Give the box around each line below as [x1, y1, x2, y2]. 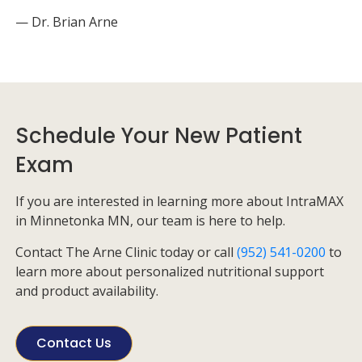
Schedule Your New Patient [15, 121, 302, 150]
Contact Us [36, 334, 112, 352]
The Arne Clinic [65, 243, 157, 261]
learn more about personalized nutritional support [15, 263, 324, 280]
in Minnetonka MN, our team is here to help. [15, 212, 285, 229]
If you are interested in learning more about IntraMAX [15, 192, 343, 210]
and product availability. [15, 282, 158, 300]
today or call [157, 243, 237, 261]
